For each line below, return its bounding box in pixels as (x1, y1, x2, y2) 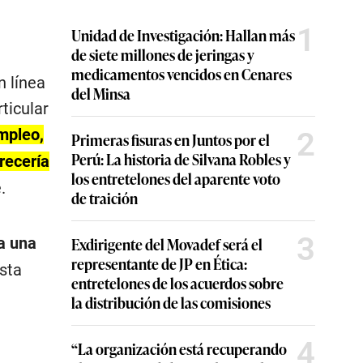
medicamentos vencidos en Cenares (71, 62, 292, 84)
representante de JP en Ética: (71, 252, 247, 274)
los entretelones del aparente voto (71, 167, 280, 189)
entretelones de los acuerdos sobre (71, 271, 284, 293)
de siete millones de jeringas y (71, 43, 254, 65)
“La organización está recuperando (71, 337, 287, 359)
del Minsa (71, 82, 130, 104)
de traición (71, 186, 138, 208)
